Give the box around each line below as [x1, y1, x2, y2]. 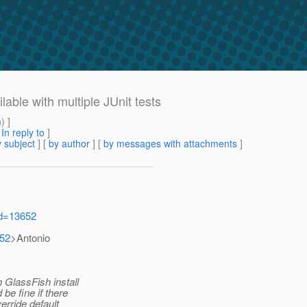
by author [49, 136, 90, 151]
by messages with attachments [103, 136, 237, 151]
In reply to [1, 125, 45, 140]
